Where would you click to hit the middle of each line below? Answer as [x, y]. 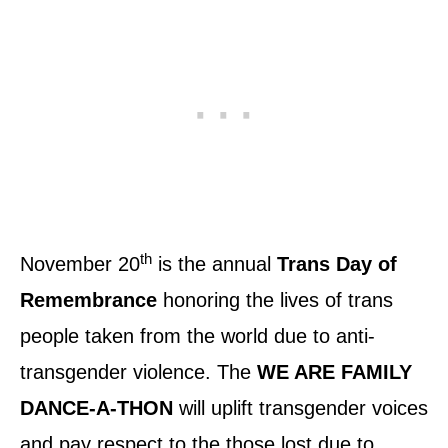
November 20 [80, 264]
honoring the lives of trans [275, 300]
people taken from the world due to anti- [197, 336]
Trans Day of [337, 264]
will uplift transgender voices [300, 408]
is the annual [214, 264]
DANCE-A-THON [96, 408]
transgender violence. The [138, 372]
